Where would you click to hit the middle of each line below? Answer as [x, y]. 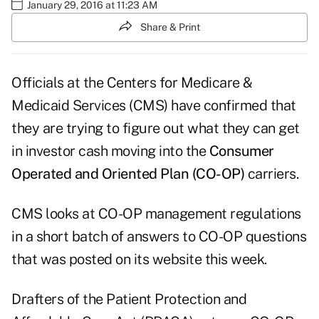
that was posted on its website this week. [139, 260]
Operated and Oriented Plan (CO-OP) [128, 174]
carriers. [271, 174]
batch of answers [125, 237]
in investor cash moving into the [110, 151]
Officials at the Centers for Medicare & [132, 83]
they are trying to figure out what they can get [156, 129]
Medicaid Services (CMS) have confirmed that [154, 106]
